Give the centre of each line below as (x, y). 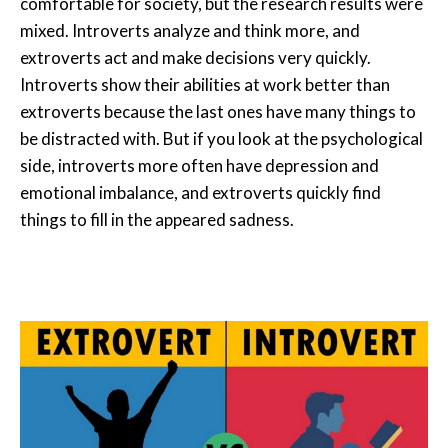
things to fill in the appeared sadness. (157, 219)
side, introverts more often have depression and (199, 165)
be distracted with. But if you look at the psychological (221, 138)
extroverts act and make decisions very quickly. (195, 57)
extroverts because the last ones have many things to (218, 111)
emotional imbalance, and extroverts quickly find (200, 192)
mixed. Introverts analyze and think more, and (190, 30)
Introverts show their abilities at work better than (205, 84)
